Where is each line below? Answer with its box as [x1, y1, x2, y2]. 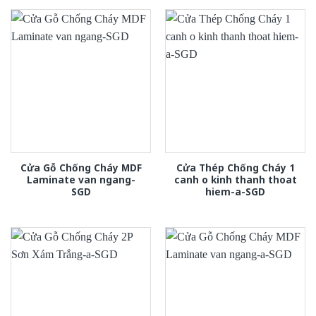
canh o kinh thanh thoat [174, 173, 297, 187]
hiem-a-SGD [205, 185, 265, 199]
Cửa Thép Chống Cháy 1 [176, 161, 295, 175]
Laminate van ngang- [26, 173, 135, 187]
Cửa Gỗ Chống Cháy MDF [20, 161, 142, 175]
